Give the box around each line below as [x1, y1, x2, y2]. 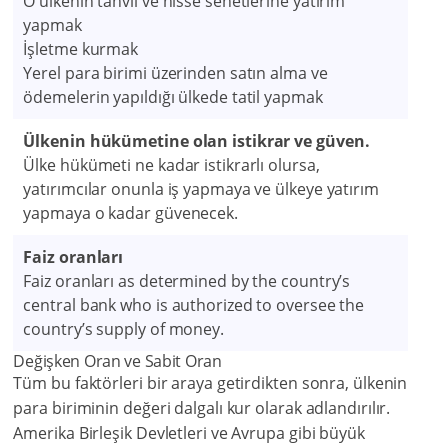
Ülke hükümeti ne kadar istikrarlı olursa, [23, 154, 320, 177]
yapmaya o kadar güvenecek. [23, 202, 238, 225]
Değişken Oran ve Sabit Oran [13, 350, 222, 373]
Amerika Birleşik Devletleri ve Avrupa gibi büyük [13, 422, 365, 445]
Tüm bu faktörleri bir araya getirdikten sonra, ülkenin [13, 372, 408, 395]
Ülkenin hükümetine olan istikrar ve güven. [23, 130, 370, 153]
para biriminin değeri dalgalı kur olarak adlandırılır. [13, 397, 391, 420]
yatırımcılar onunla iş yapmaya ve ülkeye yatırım [23, 178, 379, 201]
